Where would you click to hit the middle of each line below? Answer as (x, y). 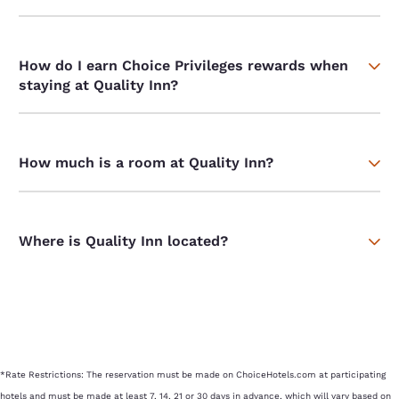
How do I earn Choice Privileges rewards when (184, 66)
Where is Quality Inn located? (124, 241)
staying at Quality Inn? (99, 85)
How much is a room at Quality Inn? (147, 163)
